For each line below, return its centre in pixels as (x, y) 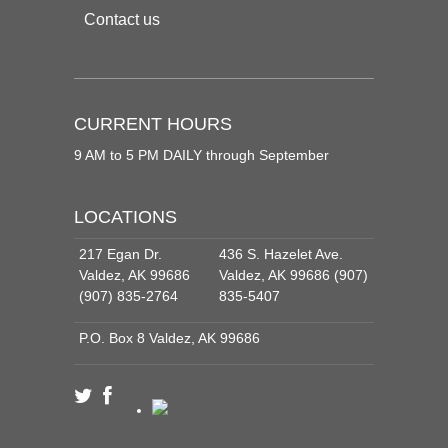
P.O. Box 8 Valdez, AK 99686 (169, 337)
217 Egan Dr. (120, 253)
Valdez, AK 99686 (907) (293, 274)
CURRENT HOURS (153, 123)
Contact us (122, 19)
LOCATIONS (125, 216)
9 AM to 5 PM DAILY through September (201, 154)
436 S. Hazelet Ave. (281, 253)
